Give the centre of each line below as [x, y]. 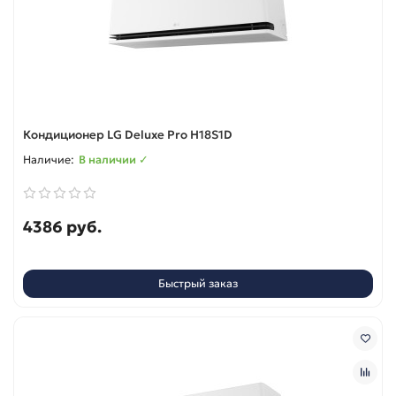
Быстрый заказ [198, 284]
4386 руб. [62, 226]
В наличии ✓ [114, 159]
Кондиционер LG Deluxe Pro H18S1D [128, 134]
